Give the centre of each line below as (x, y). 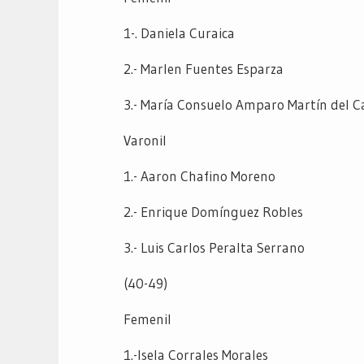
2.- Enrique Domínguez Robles (213, 211)
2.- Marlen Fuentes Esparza (204, 68)
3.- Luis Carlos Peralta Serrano (214, 247)
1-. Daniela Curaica (179, 32)
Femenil (147, 318)
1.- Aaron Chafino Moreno (199, 175)
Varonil (145, 140)
